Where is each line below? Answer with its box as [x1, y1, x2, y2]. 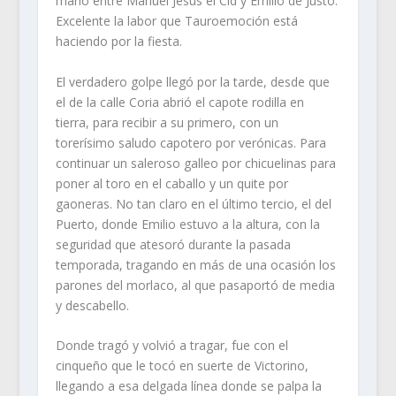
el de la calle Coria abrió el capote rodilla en [55, 93, 304, 110]
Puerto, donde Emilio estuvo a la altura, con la [55, 215, 320, 232]
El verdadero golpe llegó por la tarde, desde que [55, 72, 330, 90]
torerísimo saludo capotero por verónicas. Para [55, 133, 326, 151]
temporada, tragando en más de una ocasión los [55, 255, 336, 273]
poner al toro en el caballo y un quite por [55, 174, 288, 192]
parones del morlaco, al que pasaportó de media [55, 276, 335, 293]
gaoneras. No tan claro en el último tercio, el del [55, 194, 331, 212]
